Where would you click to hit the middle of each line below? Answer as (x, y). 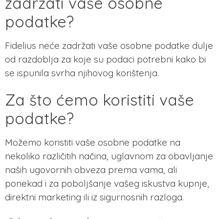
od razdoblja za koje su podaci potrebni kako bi (105, 59)
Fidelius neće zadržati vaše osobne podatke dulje (109, 45)
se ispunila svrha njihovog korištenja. (82, 73)
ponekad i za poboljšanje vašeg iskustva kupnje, (107, 183)
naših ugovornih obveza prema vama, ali (91, 169)
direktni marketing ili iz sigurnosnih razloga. (94, 197)
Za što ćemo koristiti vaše (99, 99)
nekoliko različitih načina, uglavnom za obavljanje (109, 156)
